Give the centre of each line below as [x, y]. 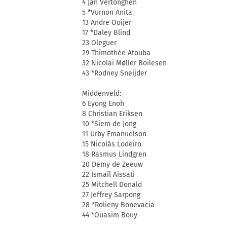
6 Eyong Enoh [103, 104]
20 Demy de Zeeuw [112, 165]
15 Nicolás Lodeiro [112, 144]
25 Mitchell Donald [112, 185]
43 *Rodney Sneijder [115, 73]
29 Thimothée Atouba [116, 53]
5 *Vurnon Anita [107, 13]
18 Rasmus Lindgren [114, 155]
